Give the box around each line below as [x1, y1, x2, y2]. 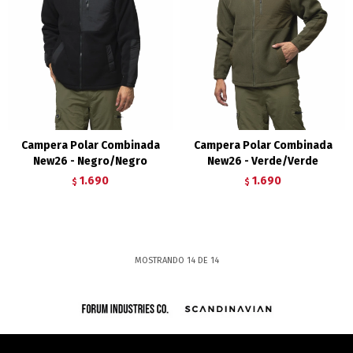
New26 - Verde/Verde [207, 154, 318, 168]
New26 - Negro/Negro [33, 154, 147, 168]
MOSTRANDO [134, 255, 187, 266]
